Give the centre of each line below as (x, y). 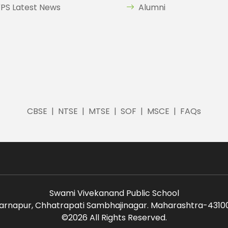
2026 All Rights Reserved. (117, 218)
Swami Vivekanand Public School (114, 193)
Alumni (152, 7)
